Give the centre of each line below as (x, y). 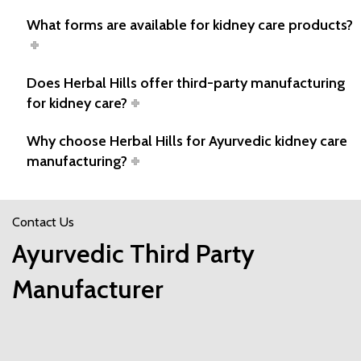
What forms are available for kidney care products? (190, 25)
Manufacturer (88, 289)
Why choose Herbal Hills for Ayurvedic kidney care (187, 141)
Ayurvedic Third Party (133, 253)
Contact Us (43, 222)
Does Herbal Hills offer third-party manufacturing (186, 83)
